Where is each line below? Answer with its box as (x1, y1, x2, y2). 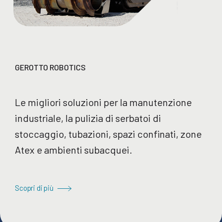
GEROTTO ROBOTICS (15, 62, 86, 72)
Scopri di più (15, 183, 54, 193)
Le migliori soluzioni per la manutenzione (15, 96, 192, 108)
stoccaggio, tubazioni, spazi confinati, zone (15, 127, 202, 140)
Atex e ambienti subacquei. (15, 143, 132, 156)
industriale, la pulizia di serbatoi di (15, 111, 161, 124)
